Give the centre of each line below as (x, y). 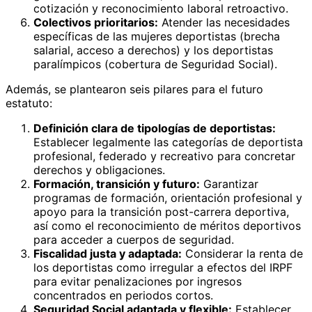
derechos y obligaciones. (99, 170)
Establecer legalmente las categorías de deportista (168, 142)
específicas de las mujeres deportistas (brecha (157, 36)
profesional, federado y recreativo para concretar (164, 156)
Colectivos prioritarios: (96, 22)
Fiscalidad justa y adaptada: (108, 253)
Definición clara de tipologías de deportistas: (155, 128)
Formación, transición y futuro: (117, 184)
